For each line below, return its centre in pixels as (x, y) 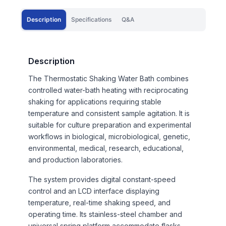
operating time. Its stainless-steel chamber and (105, 214)
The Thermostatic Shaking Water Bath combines (108, 78)
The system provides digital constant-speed (102, 179)
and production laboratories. (75, 159)
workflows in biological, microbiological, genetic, (109, 136)
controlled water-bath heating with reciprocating (108, 90)
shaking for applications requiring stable (95, 101)
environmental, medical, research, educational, (106, 148)
